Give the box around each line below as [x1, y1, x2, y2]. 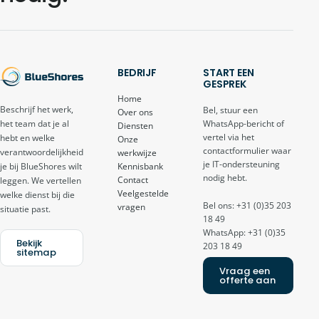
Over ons [117, 106, 153, 119]
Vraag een [219, 263, 270, 278]
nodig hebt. [203, 172, 247, 184]
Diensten [117, 120, 153, 132]
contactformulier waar [203, 145, 291, 157]
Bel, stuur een [203, 104, 258, 117]
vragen [117, 201, 145, 214]
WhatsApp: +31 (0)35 [203, 226, 286, 239]
